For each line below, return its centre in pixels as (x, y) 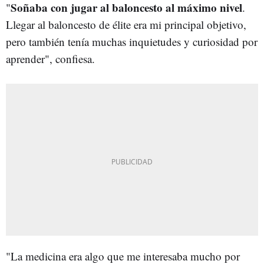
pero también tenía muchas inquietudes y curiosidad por (132, 41)
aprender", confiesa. (50, 58)
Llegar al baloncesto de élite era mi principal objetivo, (126, 24)
